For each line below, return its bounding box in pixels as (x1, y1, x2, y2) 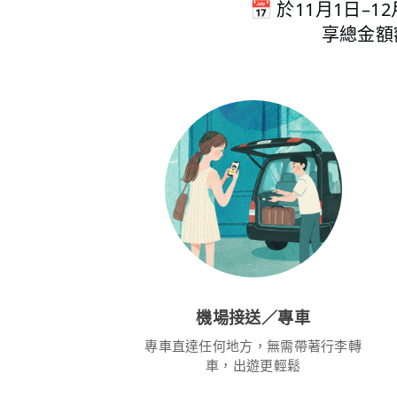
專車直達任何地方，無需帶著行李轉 (144, 336, 362, 354)
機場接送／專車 (196, 306, 310, 328)
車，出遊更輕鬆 (206, 355, 301, 374)
